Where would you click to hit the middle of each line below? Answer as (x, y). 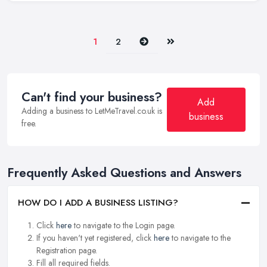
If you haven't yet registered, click (95, 238)
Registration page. (67, 251)
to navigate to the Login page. (123, 226)
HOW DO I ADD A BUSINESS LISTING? (98, 203)
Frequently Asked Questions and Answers (124, 173)
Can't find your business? (92, 97)
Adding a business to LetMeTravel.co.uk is (92, 111)
